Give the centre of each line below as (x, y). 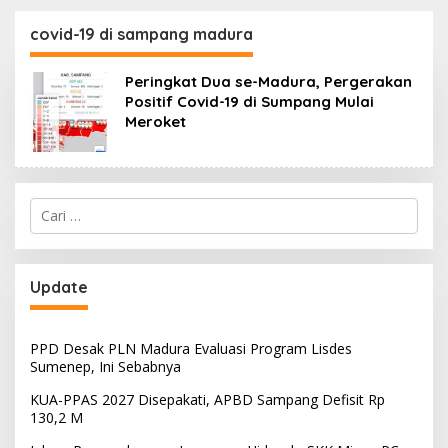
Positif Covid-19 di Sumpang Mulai (249, 101)
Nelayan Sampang (309, 70)
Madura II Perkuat (307, 30)
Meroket (155, 121)
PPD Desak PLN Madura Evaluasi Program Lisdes (191, 348)
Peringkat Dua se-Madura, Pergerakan (268, 81)
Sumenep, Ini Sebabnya (105, 366)
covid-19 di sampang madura (141, 33)
